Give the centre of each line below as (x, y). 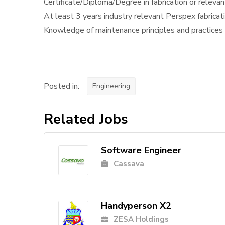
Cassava (129, 164)
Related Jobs (86, 119)
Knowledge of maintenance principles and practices (133, 30)
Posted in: (62, 87)
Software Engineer (141, 150)
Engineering (111, 86)
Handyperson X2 (136, 206)
